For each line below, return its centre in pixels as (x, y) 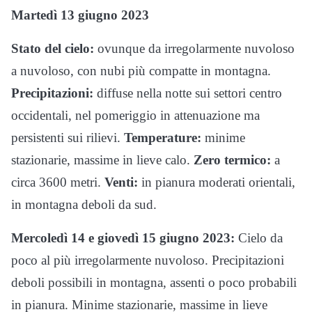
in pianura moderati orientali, (217, 182)
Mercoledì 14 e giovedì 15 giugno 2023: (123, 237)
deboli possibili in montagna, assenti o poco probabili (154, 282)
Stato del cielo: (53, 48)
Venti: (121, 182)
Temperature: (163, 137)
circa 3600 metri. (58, 182)
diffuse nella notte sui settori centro (188, 93)
